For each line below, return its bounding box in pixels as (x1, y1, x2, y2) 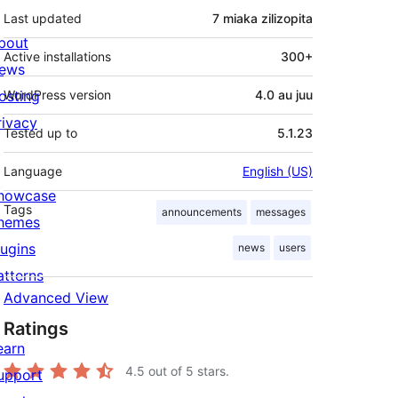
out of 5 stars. (145, 363, 229, 379)
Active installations (4, 49, 111, 65)
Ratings (4, 318, 68, 340)
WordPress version (4, 87, 111, 103)
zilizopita (258, 11, 313, 27)
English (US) (243, 163, 313, 179)
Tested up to (4, 125, 77, 141)
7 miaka (212, 11, 258, 27)
